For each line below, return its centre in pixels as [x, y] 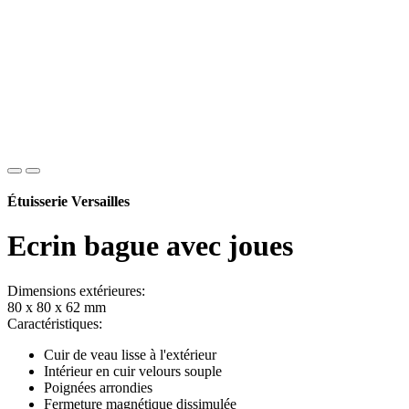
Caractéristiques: [55, 323]
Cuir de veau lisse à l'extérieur [130, 354]
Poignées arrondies [98, 387]
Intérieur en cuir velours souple [133, 371]
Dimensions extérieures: [76, 290]
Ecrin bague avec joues [150, 246]
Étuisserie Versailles [68, 202]
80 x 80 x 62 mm [57, 307]
